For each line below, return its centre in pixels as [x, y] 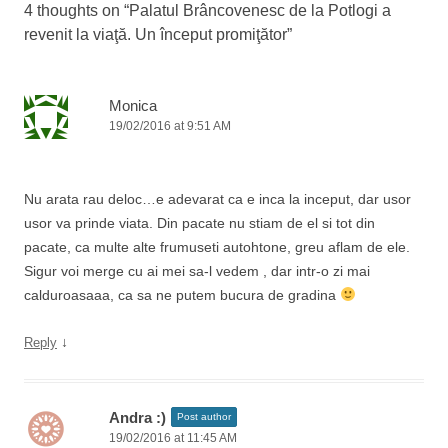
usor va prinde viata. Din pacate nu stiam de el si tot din [199, 223]
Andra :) [137, 417]
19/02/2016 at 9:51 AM [170, 126]
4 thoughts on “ [76, 10]
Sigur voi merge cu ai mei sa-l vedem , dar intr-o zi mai [197, 271]
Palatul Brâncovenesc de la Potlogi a [260, 10]
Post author [204, 416]
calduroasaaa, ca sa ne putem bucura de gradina [182, 295]
